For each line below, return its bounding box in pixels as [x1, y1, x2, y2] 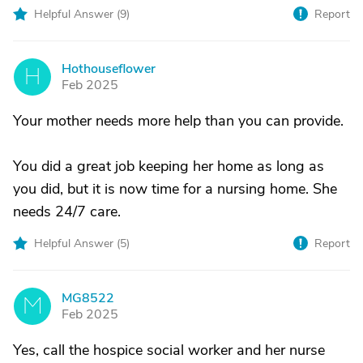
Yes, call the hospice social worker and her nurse [13, 340, 325, 360]
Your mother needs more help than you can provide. [13, 111, 344, 130]
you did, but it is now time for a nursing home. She [13, 179, 337, 199]
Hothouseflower [62, 60, 156, 78]
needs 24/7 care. [13, 202, 121, 221]
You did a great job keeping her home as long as [13, 156, 324, 176]
